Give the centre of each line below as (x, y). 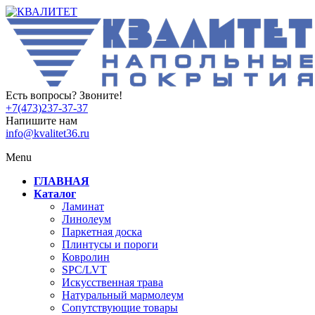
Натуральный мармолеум (123, 295)
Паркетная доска (102, 232)
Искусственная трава (112, 282)
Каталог (55, 194)
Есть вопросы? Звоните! (64, 95)
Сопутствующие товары (120, 308)
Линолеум (86, 219)
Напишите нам (41, 121)
